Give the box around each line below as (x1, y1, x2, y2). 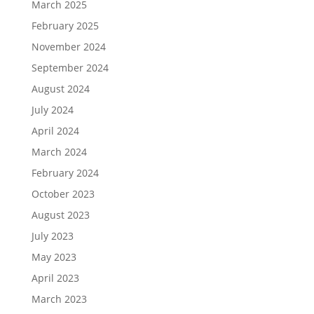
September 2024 (31, 61, 109, 74)
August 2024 (31, 82, 90, 95)
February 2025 (31, 19, 99, 32)
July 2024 (31, 103, 74, 116)
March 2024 (31, 145, 87, 158)
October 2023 (31, 187, 95, 200)
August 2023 (31, 208, 90, 221)
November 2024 (31, 40, 106, 53)
